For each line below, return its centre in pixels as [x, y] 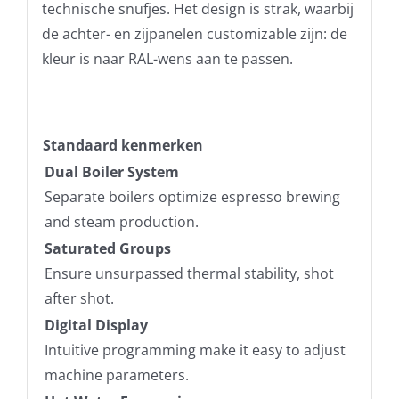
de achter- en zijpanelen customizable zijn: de [194, 33]
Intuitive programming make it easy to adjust [195, 350]
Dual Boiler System [111, 171]
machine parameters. [116, 375]
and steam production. [121, 221]
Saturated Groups [107, 248]
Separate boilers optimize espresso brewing [192, 196]
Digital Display [96, 325]
